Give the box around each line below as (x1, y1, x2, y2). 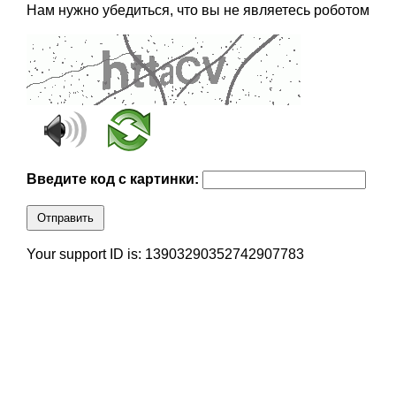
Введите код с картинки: (26, 171, 202, 187)
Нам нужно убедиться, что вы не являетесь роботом (26, 3, 369, 19)
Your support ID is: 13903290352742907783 (26, 247, 304, 263)
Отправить (36, 211, 94, 225)
